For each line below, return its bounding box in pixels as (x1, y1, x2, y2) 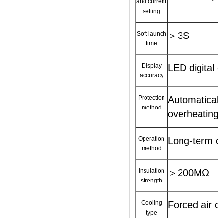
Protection (138, 94, 165, 101)
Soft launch (136, 30, 166, 37)
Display (141, 62, 162, 69)
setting (143, 8, 161, 15)
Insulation (138, 167, 164, 174)
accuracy (139, 72, 163, 79)
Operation (138, 135, 165, 142)
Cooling (141, 200, 162, 206)
